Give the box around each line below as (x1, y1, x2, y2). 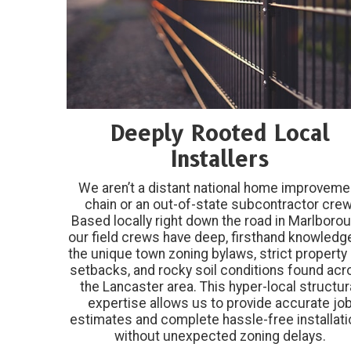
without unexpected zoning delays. (114, 328, 326, 345)
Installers (171, 146, 270, 173)
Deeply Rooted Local (110, 120, 330, 147)
